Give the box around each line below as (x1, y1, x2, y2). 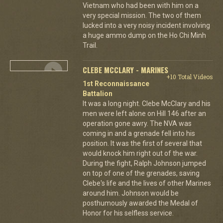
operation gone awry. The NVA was (82, 119, 192, 127)
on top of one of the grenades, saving (82, 169, 200, 177)
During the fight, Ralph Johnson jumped (82, 159, 206, 167)
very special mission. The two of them (82, 11, 201, 19)
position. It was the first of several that (82, 139, 202, 147)
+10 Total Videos (166, 72, 213, 81)
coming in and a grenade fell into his (82, 129, 195, 137)
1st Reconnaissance (82, 79, 149, 88)
